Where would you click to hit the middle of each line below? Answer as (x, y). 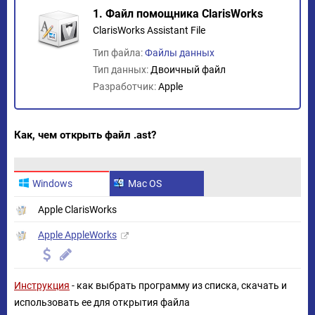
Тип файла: (119, 53)
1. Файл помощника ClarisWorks (178, 14)
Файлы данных (180, 53)
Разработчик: (126, 86)
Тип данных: (122, 70)
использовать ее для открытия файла (102, 302)
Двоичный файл (188, 70)
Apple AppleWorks (77, 235)
